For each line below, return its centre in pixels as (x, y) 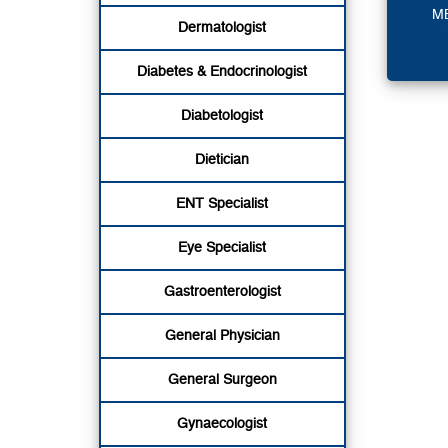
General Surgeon (222, 379)
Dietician (222, 159)
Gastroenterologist (222, 291)
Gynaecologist (222, 423)
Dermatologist (222, 27)
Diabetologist (222, 115)
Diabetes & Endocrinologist (222, 71)
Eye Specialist (222, 247)
